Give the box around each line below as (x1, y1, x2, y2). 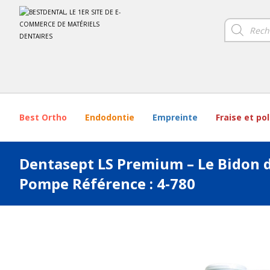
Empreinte (152, 111, 198, 123)
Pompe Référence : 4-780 (19, 174, 195, 193)
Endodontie (85, 111, 134, 123)
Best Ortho (19, 111, 67, 123)
